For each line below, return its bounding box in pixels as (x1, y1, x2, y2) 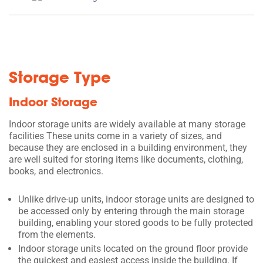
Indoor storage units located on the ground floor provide (18, 242, 248, 254)
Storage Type (9, 66, 111, 87)
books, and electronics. (9, 165, 103, 177)
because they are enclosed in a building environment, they (9, 141, 247, 153)
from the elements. (18, 228, 96, 240)
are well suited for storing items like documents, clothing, (9, 153, 243, 165)
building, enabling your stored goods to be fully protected (18, 217, 253, 228)
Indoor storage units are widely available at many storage (9, 118, 245, 130)
